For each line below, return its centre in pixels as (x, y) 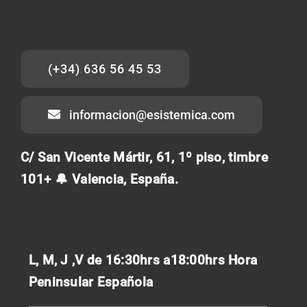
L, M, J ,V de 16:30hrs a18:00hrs (128, 260)
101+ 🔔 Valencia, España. (99, 179)
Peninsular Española (91, 282)
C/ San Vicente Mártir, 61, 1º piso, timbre (144, 157)
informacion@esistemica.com (152, 114)
